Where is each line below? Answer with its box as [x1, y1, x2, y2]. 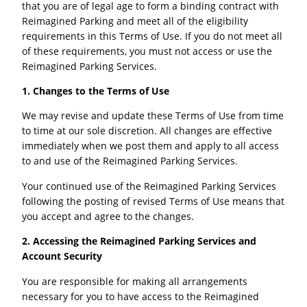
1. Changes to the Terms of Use [22, 84, 170, 98]
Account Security [22, 249, 103, 263]
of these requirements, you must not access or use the [22, 44, 273, 58]
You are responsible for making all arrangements [22, 274, 248, 288]
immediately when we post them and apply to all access [22, 139, 280, 153]
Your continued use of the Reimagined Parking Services [22, 179, 277, 193]
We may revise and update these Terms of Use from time [22, 109, 284, 123]
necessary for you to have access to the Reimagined [22, 289, 260, 303]
